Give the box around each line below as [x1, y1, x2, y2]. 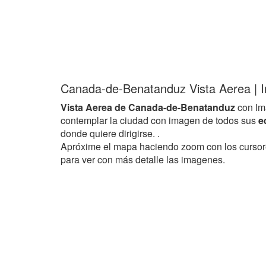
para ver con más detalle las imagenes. [61, 153, 225, 166]
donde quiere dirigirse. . [61, 126, 160, 140]
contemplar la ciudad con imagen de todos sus [61, 113, 258, 127]
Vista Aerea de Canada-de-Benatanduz [61, 100, 235, 114]
